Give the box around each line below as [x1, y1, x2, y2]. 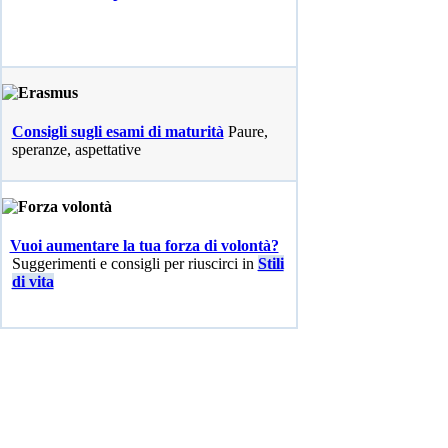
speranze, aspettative [11, 141, 141, 158]
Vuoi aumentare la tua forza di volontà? [9, 237, 279, 254]
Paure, [227, 123, 268, 140]
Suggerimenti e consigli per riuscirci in [11, 255, 258, 272]
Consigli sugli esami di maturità [11, 123, 224, 140]
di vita [11, 273, 54, 290]
